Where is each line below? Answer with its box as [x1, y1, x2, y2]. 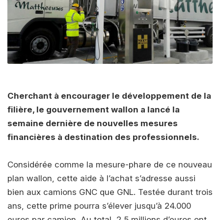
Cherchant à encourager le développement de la [7, 90, 211, 101]
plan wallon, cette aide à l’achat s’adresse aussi [7, 173, 195, 183]
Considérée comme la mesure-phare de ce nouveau [7, 159, 212, 169]
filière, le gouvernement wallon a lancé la [7, 104, 180, 114]
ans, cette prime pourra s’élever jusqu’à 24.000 [7, 200, 191, 211]
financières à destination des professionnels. [7, 132, 199, 142]
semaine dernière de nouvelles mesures [7, 118, 178, 128]
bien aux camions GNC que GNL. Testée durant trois [7, 187, 213, 197]
